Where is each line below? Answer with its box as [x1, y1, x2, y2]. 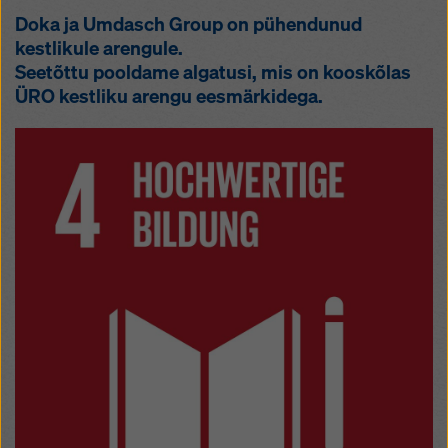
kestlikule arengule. [15, 36, 183, 61]
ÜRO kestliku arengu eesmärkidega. [15, 84, 323, 109]
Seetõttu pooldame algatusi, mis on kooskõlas [15, 60, 411, 85]
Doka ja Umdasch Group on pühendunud [15, 12, 362, 37]
